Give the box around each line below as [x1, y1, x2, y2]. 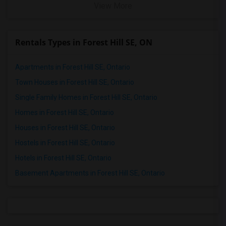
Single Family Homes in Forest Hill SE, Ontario [15, 93, 157, 101]
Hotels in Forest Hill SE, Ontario [15, 154, 111, 162]
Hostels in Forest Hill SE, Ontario [15, 139, 115, 147]
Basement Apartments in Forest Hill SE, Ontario [15, 169, 165, 177]
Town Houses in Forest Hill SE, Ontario [15, 78, 134, 86]
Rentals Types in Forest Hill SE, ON [15, 37, 152, 48]
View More [94, 1, 132, 11]
